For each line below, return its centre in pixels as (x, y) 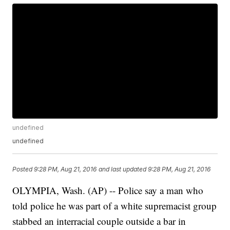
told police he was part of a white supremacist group (115, 206)
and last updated (123, 169)
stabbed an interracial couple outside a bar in (99, 221)
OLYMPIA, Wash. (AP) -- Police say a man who (108, 190)
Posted (23, 169)
